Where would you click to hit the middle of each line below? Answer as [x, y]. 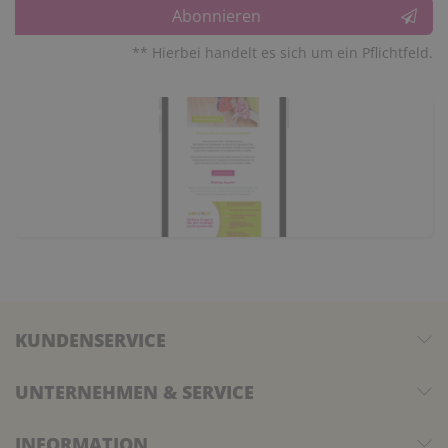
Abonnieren [216, 15]
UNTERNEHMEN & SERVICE [134, 391]
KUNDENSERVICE [90, 339]
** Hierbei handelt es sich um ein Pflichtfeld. [282, 52]
